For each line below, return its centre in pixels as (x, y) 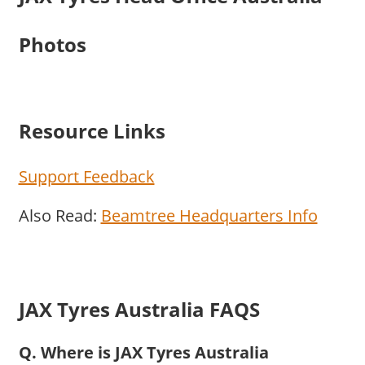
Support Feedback (86, 176)
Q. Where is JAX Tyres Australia (143, 352)
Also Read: (59, 215)
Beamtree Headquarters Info (209, 215)
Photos (52, 45)
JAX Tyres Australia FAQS (139, 310)
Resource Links (92, 130)
